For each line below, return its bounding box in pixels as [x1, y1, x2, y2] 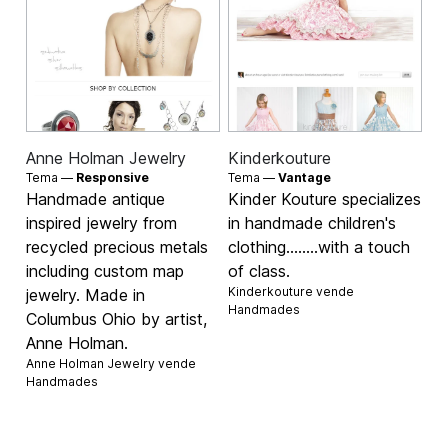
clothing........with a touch [228, 236, 410, 257]
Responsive [76, 169, 150, 185]
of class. [228, 260, 290, 281]
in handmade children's [228, 212, 396, 233]
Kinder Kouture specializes [228, 188, 421, 209]
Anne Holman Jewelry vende [26, 355, 197, 371]
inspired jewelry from [26, 212, 178, 233]
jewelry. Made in [26, 284, 146, 305]
